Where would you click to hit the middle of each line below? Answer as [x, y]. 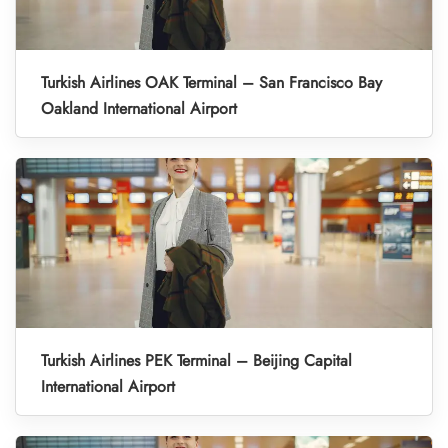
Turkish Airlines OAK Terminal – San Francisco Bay [211, 83]
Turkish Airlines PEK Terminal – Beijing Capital [196, 361]
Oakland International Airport [139, 109]
